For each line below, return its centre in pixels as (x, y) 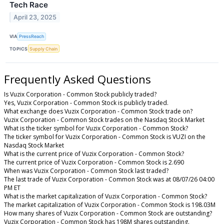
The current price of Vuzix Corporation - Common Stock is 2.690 (94, 162)
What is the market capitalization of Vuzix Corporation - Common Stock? (105, 196)
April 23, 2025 (35, 17)
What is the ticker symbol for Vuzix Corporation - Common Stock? (96, 128)
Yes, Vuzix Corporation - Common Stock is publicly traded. (86, 103)
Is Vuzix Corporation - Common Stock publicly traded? (80, 94)
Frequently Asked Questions (77, 79)
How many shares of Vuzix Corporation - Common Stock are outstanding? (108, 213)
